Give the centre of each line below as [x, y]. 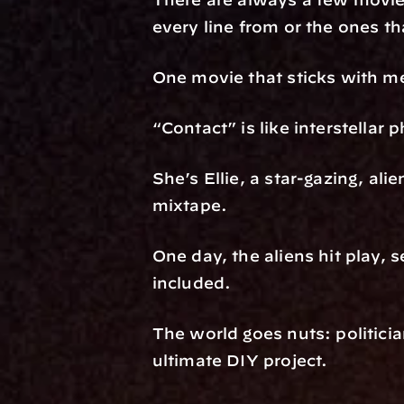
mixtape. [190, 205]
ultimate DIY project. [240, 360]
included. [192, 283]
